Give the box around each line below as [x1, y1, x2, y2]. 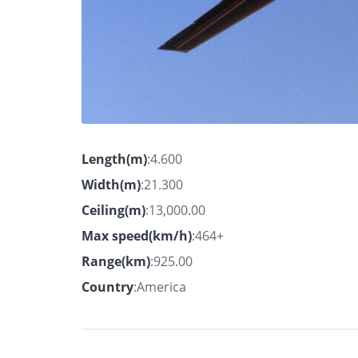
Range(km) [82, 252, 150, 270]
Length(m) [82, 149, 147, 168]
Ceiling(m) [82, 201, 145, 219]
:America [133, 277, 186, 296]
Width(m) [82, 175, 141, 193]
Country [82, 277, 133, 296]
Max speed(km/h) [82, 226, 192, 245]
